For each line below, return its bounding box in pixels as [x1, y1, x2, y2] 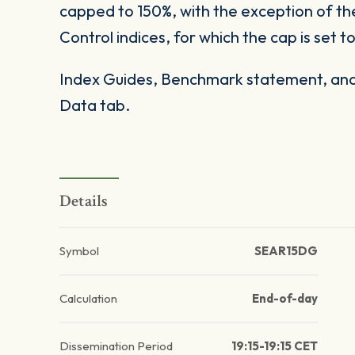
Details [59, 190, 109, 212]
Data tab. [59, 95, 130, 116]
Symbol [59, 243, 99, 259]
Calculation [59, 291, 117, 307]
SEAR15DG [254, 243, 318, 259]
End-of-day [251, 291, 318, 307]
